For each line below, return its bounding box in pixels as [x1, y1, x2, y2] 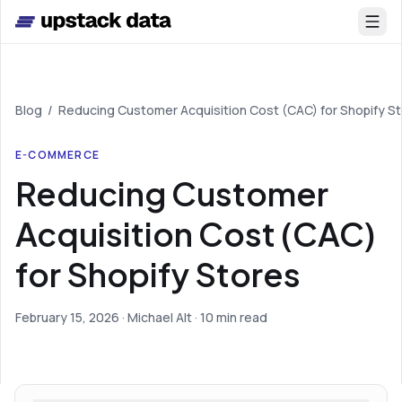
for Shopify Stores [15, 254, 301, 294]
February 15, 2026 [15, 309, 119, 326]
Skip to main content [10, 7, 148, 27]
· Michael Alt [119, 309, 192, 326]
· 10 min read [192, 309, 267, 326]
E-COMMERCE [15, 147, 100, 162]
